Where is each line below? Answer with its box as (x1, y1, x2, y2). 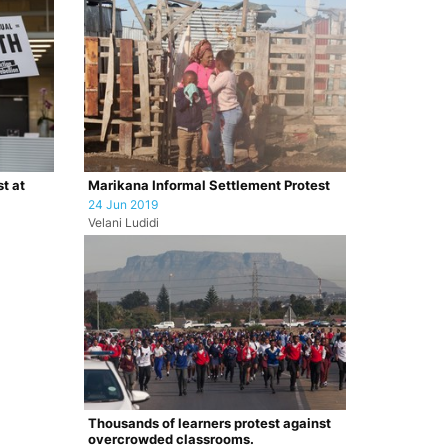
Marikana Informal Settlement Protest (87, 177, 330, 193)
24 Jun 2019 (87, 197, 158, 212)
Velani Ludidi (87, 215, 159, 230)
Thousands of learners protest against (87, 415, 331, 431)
